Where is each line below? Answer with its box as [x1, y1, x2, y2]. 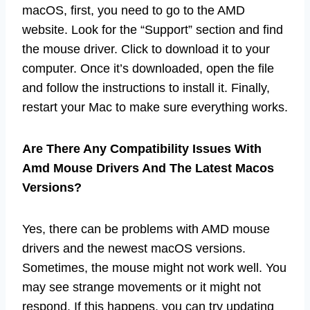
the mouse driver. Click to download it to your [22, 42, 270, 56]
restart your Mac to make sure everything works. [22, 100, 288, 114]
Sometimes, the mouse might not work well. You [22, 260, 286, 275]
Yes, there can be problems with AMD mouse [22, 221, 270, 236]
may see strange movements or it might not [22, 280, 261, 294]
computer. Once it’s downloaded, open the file [22, 61, 274, 75]
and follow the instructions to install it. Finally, [22, 80, 270, 95]
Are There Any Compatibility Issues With [22, 141, 262, 156]
